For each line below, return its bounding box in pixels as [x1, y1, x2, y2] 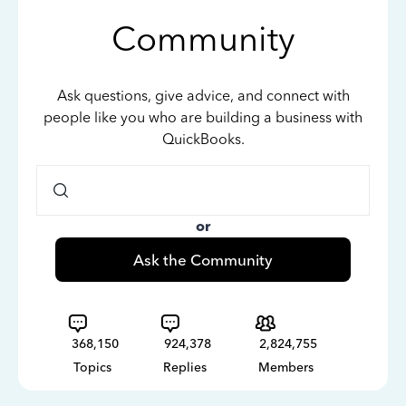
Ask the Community [132, 250, 273, 269]
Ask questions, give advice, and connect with [56, 87, 350, 104]
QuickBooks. [161, 130, 245, 148]
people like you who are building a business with [43, 109, 362, 126]
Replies [163, 360, 207, 375]
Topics [73, 360, 111, 375]
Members [258, 360, 314, 375]
